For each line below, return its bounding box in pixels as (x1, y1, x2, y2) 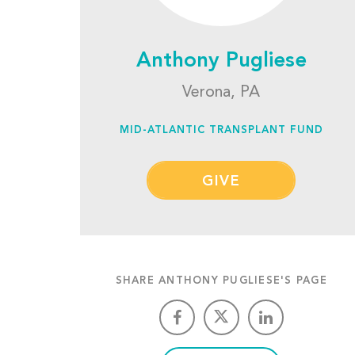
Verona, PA (182, 85, 261, 101)
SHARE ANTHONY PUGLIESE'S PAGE (115, 276, 327, 286)
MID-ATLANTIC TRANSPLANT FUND (119, 125, 323, 136)
